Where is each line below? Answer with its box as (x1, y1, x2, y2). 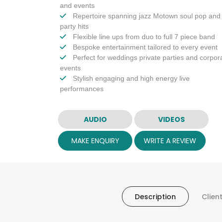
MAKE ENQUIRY (71, 135, 119, 146)
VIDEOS (158, 114, 185, 124)
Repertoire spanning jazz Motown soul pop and (71, 12, 221, 20)
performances (60, 85, 104, 93)
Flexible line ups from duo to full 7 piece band (71, 33, 215, 41)
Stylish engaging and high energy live (71, 74, 190, 83)
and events (60, 1, 95, 10)
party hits (60, 22, 89, 31)
